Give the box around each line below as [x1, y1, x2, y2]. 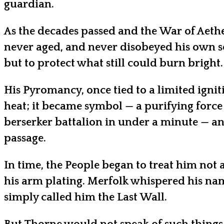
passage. [4, 131, 46, 144]
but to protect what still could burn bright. [4, 56, 223, 69]
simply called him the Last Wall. [4, 190, 167, 203]
